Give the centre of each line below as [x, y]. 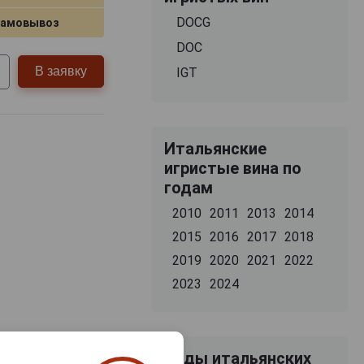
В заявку [61, 71]
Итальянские [215, 148]
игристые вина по [232, 168]
